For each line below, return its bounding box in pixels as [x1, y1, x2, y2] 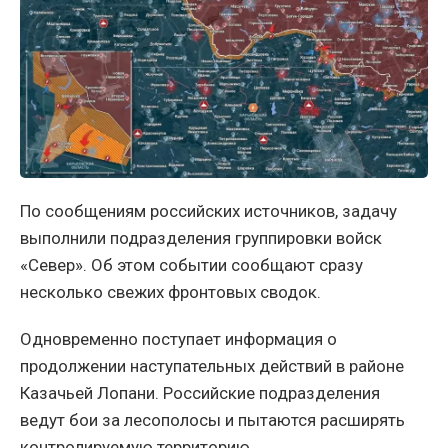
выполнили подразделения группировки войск [20, 227, 382, 248]
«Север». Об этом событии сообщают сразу [20, 254, 363, 275]
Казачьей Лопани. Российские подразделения [20, 382, 380, 403]
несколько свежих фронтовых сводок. [20, 281, 321, 302]
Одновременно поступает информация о [20, 328, 337, 349]
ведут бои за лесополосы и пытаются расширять [20, 409, 405, 430]
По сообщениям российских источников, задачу [20, 200, 397, 221]
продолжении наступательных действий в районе [20, 355, 404, 376]
